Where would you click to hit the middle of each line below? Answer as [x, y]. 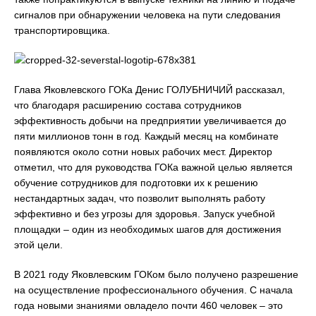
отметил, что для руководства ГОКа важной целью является [153, 167]
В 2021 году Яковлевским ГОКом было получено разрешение [156, 274]
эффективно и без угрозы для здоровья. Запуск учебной [145, 214]
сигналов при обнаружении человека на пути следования [147, 15]
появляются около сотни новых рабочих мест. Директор [143, 152]
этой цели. [38, 245]
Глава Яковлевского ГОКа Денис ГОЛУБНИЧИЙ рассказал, [150, 90]
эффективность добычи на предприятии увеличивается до [150, 121]
